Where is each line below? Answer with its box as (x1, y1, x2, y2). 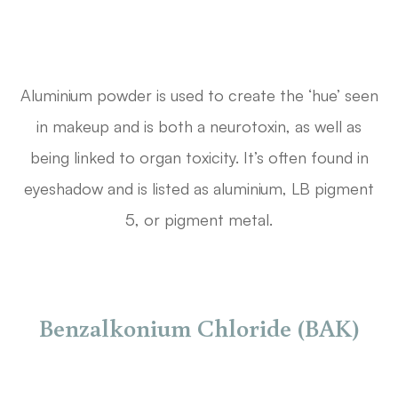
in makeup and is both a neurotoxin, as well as (36, 116, 362, 137)
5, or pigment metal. (125, 210, 273, 230)
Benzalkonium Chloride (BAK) (38, 311, 360, 345)
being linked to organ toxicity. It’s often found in (29, 147, 369, 168)
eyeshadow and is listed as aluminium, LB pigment (24, 179, 374, 199)
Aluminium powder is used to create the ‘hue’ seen (20, 85, 378, 106)
